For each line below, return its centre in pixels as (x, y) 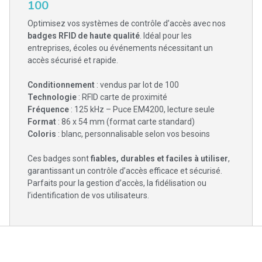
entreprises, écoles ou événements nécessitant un (120, 48)
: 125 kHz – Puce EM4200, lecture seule (142, 109)
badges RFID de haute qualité (84, 36)
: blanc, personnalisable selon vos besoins (133, 134)
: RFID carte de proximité (122, 97)
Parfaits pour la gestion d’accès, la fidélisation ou (117, 183)
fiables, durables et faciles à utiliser (159, 158)
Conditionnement (61, 85)
